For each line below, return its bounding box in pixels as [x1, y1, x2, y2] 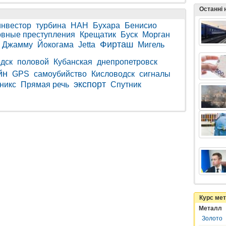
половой [17, 58, 49, 66]
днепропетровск [97, 58, 157, 66]
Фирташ [100, 39, 133, 49]
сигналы [139, 70, 171, 78]
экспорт [74, 79, 106, 89]
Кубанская [53, 58, 92, 66]
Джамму [2, 40, 33, 49]
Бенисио [125, 21, 157, 30]
